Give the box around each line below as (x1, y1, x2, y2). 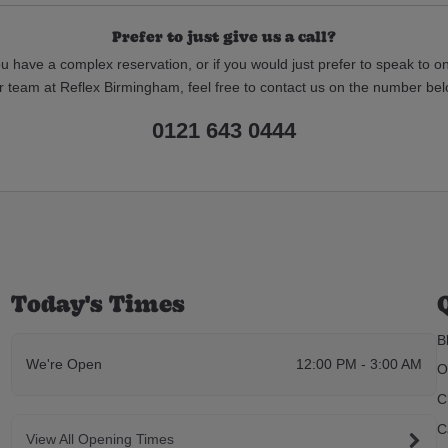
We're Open (26, 355, 103, 372)
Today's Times (10, 286, 185, 320)
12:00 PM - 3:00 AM (295, 355, 422, 372)
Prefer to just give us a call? (112, 24, 336, 46)
